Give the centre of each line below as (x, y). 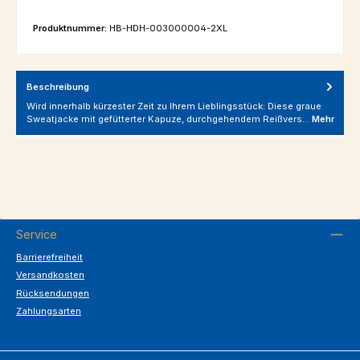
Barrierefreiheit (49, 257)
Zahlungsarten (49, 311)
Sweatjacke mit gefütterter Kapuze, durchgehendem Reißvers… (169, 119)
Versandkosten (50, 275)
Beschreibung (58, 86)
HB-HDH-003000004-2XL (168, 28)
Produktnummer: (71, 28)
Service (37, 234)
